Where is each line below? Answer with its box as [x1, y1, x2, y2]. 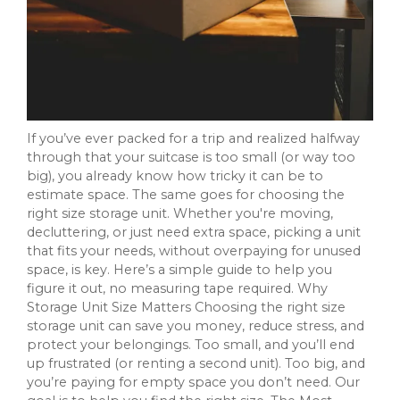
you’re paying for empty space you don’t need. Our [27, 374, 360, 391]
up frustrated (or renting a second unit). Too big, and [27, 355, 365, 372]
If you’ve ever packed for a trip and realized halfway [27, 130, 360, 147]
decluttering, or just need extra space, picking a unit [27, 224, 361, 241]
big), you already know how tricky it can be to [27, 168, 323, 185]
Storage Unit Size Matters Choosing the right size [27, 299, 346, 316]
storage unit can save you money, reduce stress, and [27, 318, 364, 335]
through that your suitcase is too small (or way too [27, 149, 355, 166]
